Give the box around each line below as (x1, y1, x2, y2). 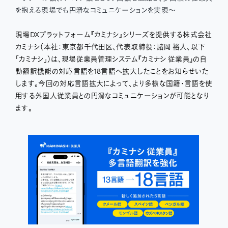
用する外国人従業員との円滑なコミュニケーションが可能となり (15, 92, 210, 101)
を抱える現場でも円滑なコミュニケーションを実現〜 (15, 6, 176, 15)
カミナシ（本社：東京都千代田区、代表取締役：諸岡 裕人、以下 (15, 43, 206, 52)
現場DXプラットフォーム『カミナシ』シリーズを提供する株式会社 (15, 31, 212, 40)
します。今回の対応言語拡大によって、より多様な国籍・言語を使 (15, 79, 213, 89)
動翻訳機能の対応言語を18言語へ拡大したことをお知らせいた (15, 67, 209, 76)
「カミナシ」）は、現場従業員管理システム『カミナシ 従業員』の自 (15, 55, 207, 64)
